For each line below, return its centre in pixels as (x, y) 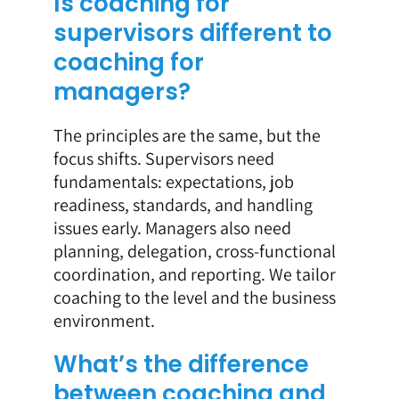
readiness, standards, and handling (183, 205)
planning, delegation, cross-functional (194, 252)
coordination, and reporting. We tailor (194, 275)
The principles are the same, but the (187, 136)
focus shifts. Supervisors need (163, 159)
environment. (104, 321)
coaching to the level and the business (194, 298)
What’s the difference (181, 365)
